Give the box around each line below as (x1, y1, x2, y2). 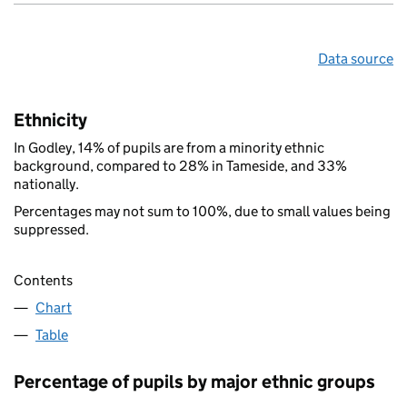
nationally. (14, 174, 79, 193)
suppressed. (14, 220, 89, 238)
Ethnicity (14, 108, 87, 131)
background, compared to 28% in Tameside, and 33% (14, 156, 347, 174)
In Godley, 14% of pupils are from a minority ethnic (14, 138, 324, 156)
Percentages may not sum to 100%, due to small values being (14, 202, 391, 220)
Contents (14, 271, 73, 289)
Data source (318, 49, 393, 67)
